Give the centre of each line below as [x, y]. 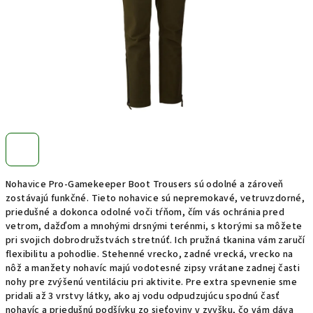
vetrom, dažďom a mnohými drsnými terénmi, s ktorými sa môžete [154, 226]
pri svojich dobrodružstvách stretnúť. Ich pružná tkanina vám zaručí [155, 240]
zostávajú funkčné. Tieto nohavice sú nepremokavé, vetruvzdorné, [155, 198]
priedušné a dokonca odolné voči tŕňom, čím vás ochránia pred [145, 212]
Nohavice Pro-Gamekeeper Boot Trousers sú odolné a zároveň [145, 184]
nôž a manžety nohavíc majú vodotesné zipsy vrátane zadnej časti [153, 268]
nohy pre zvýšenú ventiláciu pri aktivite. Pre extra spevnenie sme [151, 282]
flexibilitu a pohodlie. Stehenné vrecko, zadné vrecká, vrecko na [150, 254]
